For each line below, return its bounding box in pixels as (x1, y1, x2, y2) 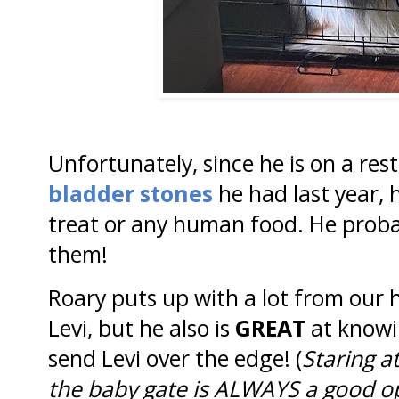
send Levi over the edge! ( (48, 343, 302, 374)
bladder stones (48, 177, 213, 208)
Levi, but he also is (48, 313, 235, 344)
